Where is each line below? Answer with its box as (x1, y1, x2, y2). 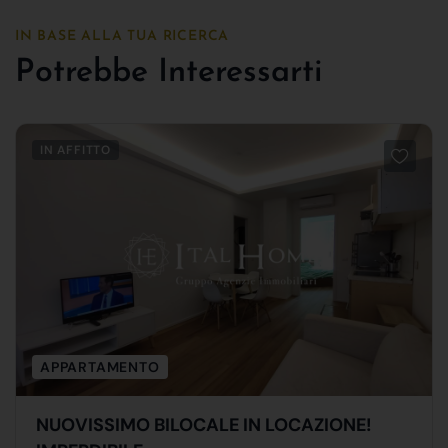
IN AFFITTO (40, 141, 111, 158)
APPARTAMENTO (40, 357, 160, 376)
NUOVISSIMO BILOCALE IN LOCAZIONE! (36, 412, 372, 437)
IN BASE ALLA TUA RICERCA (15, 28, 230, 44)
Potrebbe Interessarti (15, 56, 323, 89)
